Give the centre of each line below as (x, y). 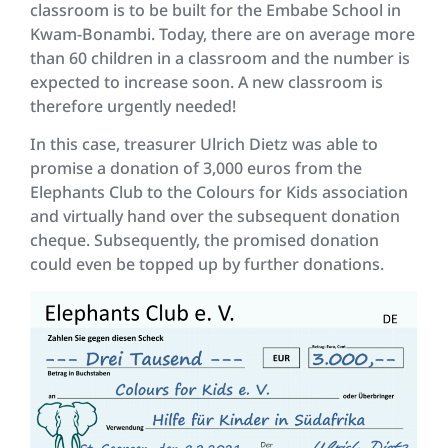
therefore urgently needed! (133, 105)
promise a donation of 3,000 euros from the (196, 168)
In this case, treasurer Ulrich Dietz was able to (204, 144)
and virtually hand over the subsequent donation (215, 216)
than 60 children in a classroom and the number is (220, 57)
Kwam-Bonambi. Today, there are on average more (222, 33)
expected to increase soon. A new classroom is (206, 81)
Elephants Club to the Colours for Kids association (219, 192)
